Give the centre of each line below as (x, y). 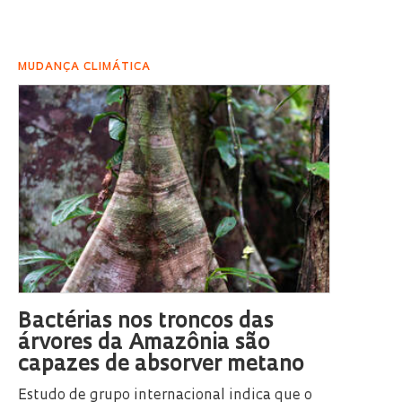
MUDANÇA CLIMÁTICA (84, 68)
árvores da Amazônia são (144, 344)
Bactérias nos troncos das (146, 323)
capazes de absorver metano (161, 366)
